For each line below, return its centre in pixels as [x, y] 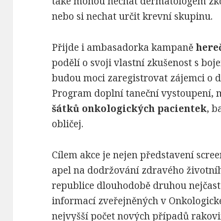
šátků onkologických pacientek [129, 109]
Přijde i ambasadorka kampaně [124, 48]
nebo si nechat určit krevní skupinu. [132, 17]
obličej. [68, 124]
